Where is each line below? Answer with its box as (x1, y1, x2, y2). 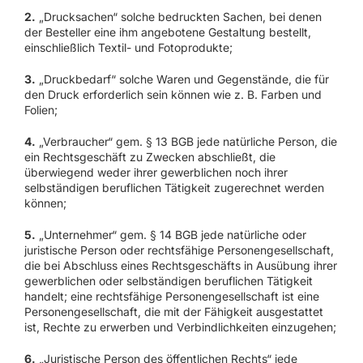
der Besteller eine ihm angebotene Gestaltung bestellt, (23, 25, 311, 40)
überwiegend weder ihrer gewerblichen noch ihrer (23, 165, 288, 180)
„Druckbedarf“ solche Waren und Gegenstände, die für (35, 72, 329, 87)
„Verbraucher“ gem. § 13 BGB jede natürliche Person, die (35, 135, 337, 149)
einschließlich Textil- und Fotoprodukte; (23, 41, 233, 55)
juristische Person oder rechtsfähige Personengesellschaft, (23, 243, 334, 258)
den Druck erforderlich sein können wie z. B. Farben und (23, 88, 322, 102)
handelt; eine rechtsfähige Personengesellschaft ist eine (23, 289, 319, 304)
